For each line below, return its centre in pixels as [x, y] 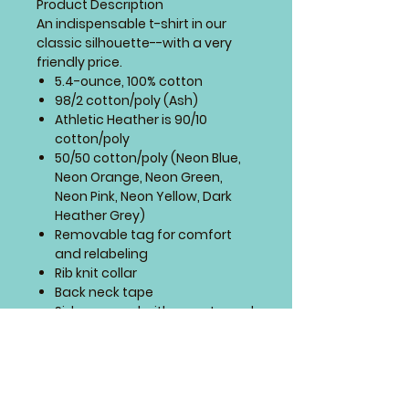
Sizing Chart [94, 349]
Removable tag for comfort [143, 234]
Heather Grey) [100, 215]
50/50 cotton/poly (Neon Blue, [148, 157]
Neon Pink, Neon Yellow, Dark [143, 196]
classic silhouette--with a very [134, 42]
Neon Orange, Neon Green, [139, 177]
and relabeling [101, 253]
